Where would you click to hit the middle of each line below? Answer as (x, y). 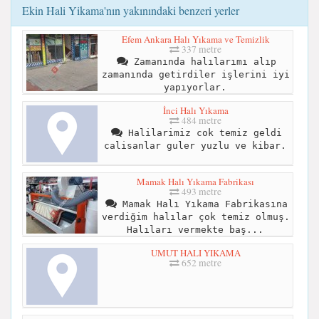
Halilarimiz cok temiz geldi (202, 132)
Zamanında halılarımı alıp (202, 61)
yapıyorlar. (195, 87)
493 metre (200, 191)
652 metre (200, 262)
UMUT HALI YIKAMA (195, 252)
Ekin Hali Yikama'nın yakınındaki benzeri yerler (131, 10)
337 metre (200, 49)
